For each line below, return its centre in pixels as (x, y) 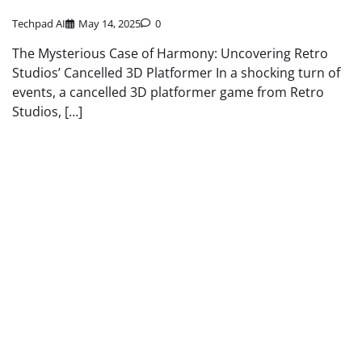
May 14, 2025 (109, 24)
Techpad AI (39, 24)
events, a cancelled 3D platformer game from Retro (168, 93)
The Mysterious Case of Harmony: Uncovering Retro (170, 54)
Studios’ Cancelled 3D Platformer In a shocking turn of (176, 73)
